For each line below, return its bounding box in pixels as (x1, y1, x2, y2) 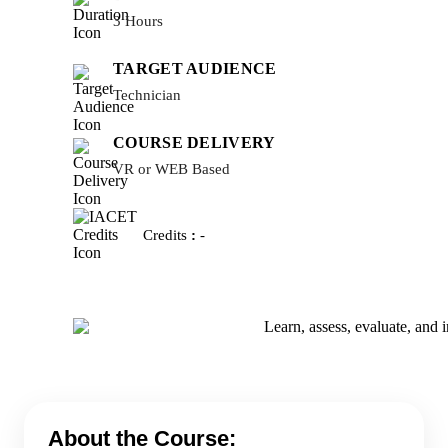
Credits (143, 226, 191, 243)
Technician (113, 87, 181, 104)
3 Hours (113, 13, 163, 30)
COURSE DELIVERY (113, 134, 276, 152)
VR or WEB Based (113, 161, 230, 178)
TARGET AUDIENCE (113, 60, 277, 78)
